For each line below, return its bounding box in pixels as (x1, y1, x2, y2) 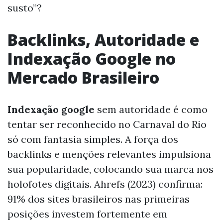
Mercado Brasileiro (7, 66, 159, 88)
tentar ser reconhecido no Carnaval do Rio (7, 117, 207, 130)
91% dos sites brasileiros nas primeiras (7, 192, 190, 205)
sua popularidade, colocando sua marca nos (7, 162, 214, 175)
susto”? (7, 1, 42, 14)
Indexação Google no (7, 47, 176, 69)
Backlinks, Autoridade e (7, 28, 199, 50)
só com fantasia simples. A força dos (7, 132, 178, 145)
